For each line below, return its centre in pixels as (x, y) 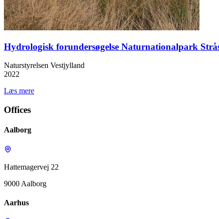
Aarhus (16, 202)
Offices (17, 110)
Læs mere (19, 91)
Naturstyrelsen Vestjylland (44, 66)
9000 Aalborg (25, 183)
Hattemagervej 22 (31, 167)
